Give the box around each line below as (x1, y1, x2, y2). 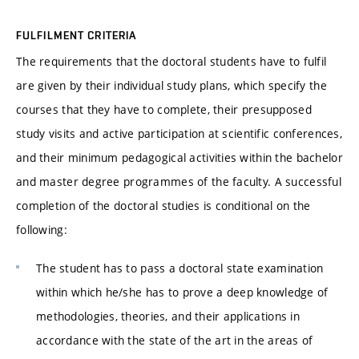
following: (16, 222, 67, 238)
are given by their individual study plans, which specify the (16, 78, 327, 94)
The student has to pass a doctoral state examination (36, 260, 324, 276)
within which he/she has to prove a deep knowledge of (36, 284, 329, 300)
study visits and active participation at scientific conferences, (16, 126, 342, 142)
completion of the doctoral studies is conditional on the (16, 198, 311, 214)
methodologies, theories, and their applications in (36, 308, 300, 324)
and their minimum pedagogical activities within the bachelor (16, 150, 343, 166)
